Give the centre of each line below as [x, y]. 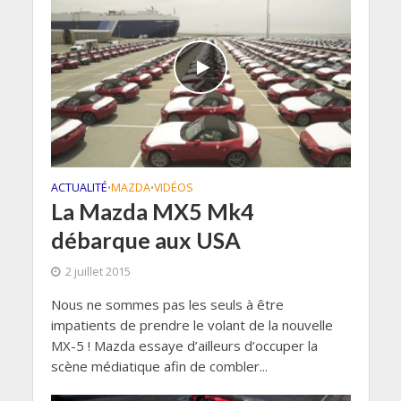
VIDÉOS [173, 187]
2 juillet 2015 [98, 271]
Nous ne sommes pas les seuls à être [167, 304]
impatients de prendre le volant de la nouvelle [192, 324]
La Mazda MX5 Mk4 [152, 211]
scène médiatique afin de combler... [159, 366]
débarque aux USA [145, 239]
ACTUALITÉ [79, 187]
